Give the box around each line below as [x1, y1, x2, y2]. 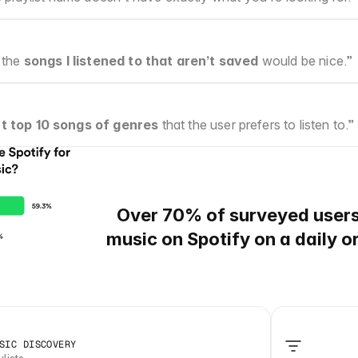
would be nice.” [258, 53, 353, 69]
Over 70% [117, 204, 202, 225]
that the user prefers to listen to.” [158, 117, 355, 133]
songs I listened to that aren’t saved [23, 53, 259, 69]
